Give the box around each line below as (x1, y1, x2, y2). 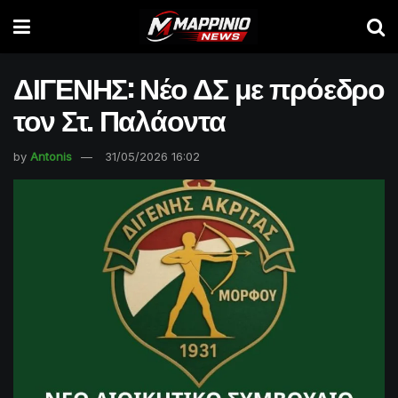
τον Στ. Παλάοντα (13, 98, 226, 139)
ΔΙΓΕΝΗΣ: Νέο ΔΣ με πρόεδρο (13, 66, 385, 107)
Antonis (30, 148, 72, 163)
